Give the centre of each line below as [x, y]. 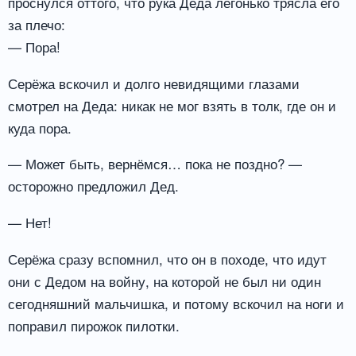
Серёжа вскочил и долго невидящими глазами [154, 83]
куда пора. [40, 127]
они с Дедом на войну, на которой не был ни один [164, 281]
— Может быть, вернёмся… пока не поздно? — [155, 164]
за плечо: [37, 24]
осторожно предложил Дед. [93, 186]
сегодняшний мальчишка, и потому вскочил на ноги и [176, 304]
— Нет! [30, 222]
